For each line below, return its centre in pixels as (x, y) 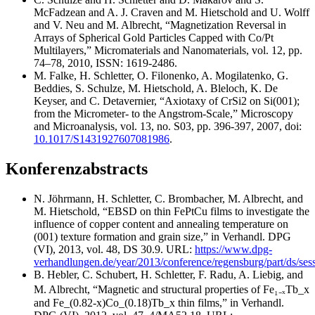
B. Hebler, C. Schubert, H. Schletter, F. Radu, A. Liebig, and (168, 274)
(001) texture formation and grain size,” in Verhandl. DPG (162, 236)
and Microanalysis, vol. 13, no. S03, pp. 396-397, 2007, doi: (168, 126)
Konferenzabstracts (77, 168)
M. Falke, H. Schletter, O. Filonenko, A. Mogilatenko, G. (161, 75)
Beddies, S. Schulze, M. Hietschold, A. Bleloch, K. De (156, 88)
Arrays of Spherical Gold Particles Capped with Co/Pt (154, 37)
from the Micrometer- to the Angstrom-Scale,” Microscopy (163, 113)
